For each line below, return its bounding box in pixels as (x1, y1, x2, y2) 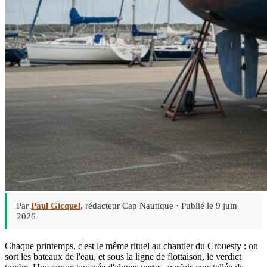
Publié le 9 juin (181, 200, 237, 210)
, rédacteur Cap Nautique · (80, 200, 181, 210)
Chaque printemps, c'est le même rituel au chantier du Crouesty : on (5, 240, 258, 251)
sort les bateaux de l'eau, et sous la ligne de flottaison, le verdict (5, 251, 241, 262)
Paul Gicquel (31, 200, 80, 210)
